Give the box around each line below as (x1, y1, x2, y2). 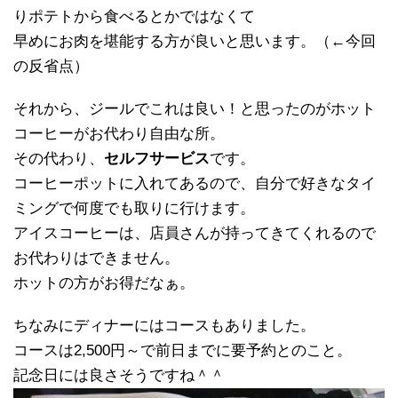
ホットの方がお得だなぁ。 (13, 274, 195, 291)
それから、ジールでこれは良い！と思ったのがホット (13, 99, 376, 117)
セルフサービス (104, 149, 210, 167)
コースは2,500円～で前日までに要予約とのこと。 (13, 341, 352, 359)
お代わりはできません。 (13, 249, 179, 267)
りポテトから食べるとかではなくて (13, 7, 255, 25)
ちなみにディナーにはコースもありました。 (13, 316, 315, 334)
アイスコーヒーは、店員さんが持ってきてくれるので (13, 224, 376, 242)
